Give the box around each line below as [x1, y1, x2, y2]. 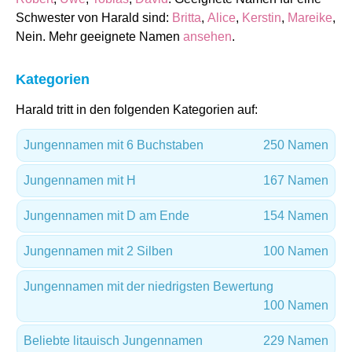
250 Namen [263, 138, 328, 152]
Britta [172, 11, 201, 24]
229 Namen [263, 334, 328, 347]
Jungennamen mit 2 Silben [24, 244, 173, 258]
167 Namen [263, 174, 328, 187]
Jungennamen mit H [24, 174, 136, 187]
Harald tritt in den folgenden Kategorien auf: [16, 103, 258, 116]
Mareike [288, 11, 332, 24]
